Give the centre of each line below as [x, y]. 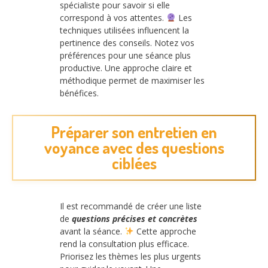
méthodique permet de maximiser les [132, 80]
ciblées [134, 163]
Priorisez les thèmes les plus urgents [130, 257]
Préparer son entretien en [134, 132]
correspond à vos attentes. [113, 17]
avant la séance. [92, 232]
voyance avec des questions [134, 148]
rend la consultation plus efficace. [124, 244]
